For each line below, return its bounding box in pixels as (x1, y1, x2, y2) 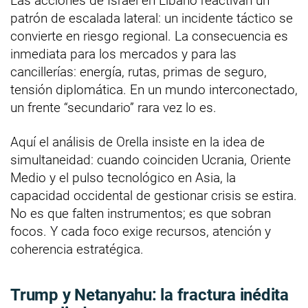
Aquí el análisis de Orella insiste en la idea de (10, 133, 265, 150)
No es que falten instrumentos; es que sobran (10, 205, 271, 221)
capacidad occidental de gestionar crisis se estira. (10, 187, 297, 203)
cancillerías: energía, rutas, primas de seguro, (10, 63, 267, 80)
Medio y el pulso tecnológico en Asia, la (10, 169, 236, 186)
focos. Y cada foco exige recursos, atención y (10, 223, 271, 239)
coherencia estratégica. (10, 241, 144, 257)
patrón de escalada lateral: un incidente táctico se (10, 10, 293, 26)
